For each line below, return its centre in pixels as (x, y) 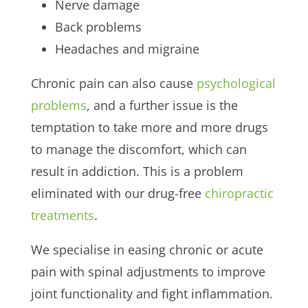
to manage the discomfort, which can (139, 149)
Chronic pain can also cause (113, 83)
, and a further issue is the (162, 105)
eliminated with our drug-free (118, 193)
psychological (236, 83)
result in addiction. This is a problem (137, 171)
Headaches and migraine (127, 48)
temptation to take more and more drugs (149, 127)
